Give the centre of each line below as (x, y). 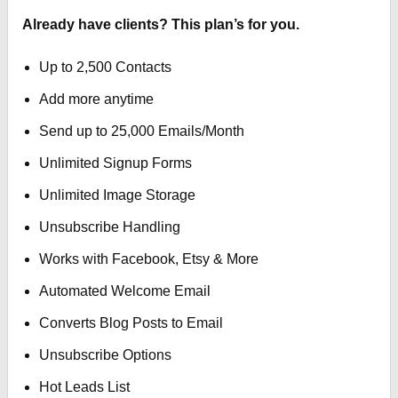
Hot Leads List (85, 387)
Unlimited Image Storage (118, 195)
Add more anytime (97, 99)
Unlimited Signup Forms (116, 163)
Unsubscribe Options (106, 355)
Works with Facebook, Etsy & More (149, 259)
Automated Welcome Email (125, 291)
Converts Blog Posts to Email (131, 323)
